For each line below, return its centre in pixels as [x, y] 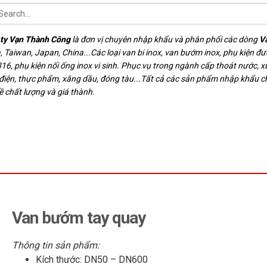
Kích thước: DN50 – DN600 [92, 260]
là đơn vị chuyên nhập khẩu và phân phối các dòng [165, 39]
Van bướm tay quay [79, 218]
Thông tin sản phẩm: [56, 245]
